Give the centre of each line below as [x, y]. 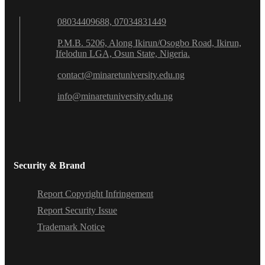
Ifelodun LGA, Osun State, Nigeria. [123, 54]
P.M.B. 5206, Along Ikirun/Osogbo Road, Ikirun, [149, 43]
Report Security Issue [77, 211]
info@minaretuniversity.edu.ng [115, 96]
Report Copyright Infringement [95, 194]
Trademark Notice [71, 227]
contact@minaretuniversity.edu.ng [121, 75]
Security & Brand [49, 166]
